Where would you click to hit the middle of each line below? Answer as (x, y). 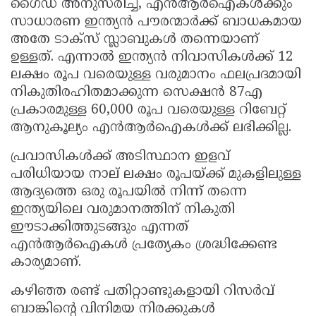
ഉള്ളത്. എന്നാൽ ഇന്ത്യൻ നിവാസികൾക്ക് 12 (152, 58)
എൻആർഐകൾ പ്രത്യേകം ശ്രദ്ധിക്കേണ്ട (144, 245)
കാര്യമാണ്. (46, 263)
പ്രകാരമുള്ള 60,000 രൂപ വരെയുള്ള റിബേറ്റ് (148, 111)
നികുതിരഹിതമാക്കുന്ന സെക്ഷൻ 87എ (136, 93)
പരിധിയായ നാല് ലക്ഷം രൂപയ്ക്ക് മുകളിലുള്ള (156, 175)
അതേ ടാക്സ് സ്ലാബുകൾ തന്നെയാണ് (135, 40)
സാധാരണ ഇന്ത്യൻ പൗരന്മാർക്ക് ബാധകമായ (156, 23)
